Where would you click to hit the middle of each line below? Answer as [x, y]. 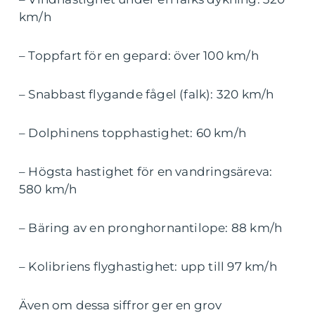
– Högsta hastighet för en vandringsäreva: [146, 172]
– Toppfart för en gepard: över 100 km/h [139, 56]
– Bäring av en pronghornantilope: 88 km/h [151, 228]
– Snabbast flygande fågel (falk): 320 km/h [147, 94]
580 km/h [48, 189]
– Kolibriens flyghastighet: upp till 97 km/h [148, 266]
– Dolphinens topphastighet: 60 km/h [133, 133]
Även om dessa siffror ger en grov [121, 305]
